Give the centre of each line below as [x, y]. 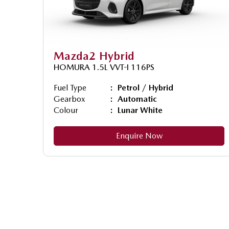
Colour [66, 110]
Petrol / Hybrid [145, 87]
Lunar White [140, 110]
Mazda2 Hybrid [94, 55]
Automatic [137, 99]
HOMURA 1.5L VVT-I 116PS [104, 67]
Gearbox [70, 99]
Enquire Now [139, 135]
